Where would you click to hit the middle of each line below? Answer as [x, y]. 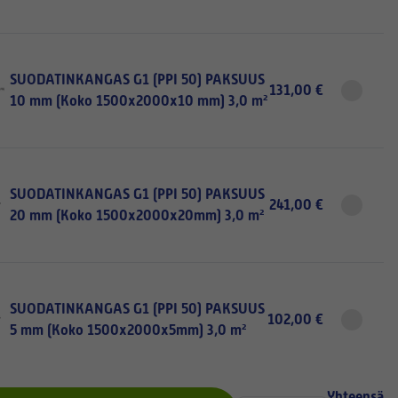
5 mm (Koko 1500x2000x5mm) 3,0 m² [127, 330]
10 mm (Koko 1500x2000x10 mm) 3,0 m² [138, 101]
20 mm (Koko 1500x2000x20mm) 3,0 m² [136, 215]
